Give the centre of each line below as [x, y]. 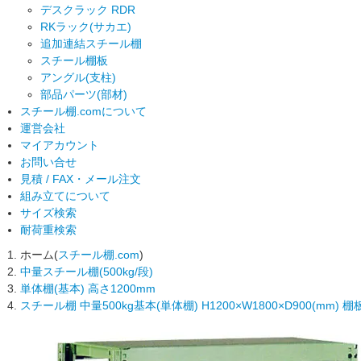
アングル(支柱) [78, 77]
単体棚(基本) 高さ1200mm [88, 288]
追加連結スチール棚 [91, 44]
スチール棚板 [74, 60]
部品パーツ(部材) [84, 94]
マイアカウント [60, 145]
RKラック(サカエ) [86, 27]
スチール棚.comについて [83, 111]
